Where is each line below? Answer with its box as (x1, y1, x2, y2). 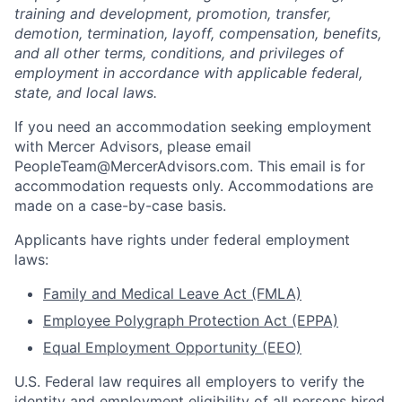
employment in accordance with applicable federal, (14, 64, 363, 82)
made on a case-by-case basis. (14, 197, 226, 214)
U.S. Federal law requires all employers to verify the (14, 372, 364, 390)
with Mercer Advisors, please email (14, 137, 251, 155)
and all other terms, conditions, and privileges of (14, 44, 344, 62)
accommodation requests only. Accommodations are (14, 177, 373, 195)
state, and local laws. (14, 83, 157, 101)
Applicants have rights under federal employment (14, 231, 350, 249)
